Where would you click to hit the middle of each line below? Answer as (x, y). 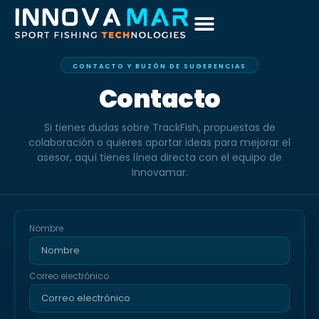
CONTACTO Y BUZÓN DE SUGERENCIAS (159, 66)
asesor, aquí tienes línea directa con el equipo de (159, 157)
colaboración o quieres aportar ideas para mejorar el (159, 142)
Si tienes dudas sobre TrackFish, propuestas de (159, 127)
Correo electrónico (69, 276)
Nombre (46, 228)
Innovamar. (159, 172)
